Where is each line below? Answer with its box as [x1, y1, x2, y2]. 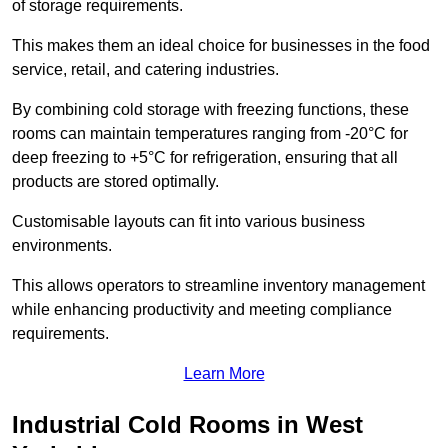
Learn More [183, 365, 265, 383]
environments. [12, 237, 112, 255]
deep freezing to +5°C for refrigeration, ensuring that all [12, 149, 398, 167]
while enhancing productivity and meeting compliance [12, 301, 392, 319]
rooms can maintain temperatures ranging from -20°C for [12, 125, 408, 143]
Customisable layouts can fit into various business [12, 213, 365, 231]
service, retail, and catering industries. [12, 61, 283, 79]
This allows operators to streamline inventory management [12, 277, 425, 295]
